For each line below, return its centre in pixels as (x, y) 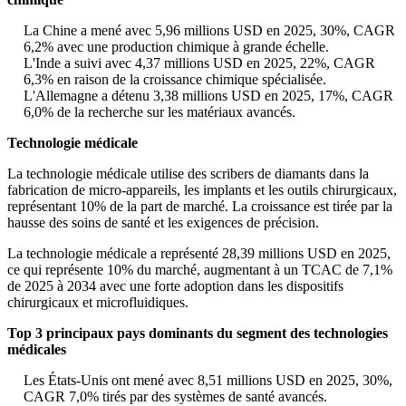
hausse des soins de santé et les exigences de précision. (163, 223)
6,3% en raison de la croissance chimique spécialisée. (175, 80)
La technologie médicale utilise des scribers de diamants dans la (188, 174)
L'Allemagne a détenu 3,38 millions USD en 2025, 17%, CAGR (208, 96)
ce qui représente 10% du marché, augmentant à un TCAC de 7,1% (200, 270)
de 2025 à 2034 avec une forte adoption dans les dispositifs (175, 286)
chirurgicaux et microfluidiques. (98, 303)
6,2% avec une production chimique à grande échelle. (176, 47)
